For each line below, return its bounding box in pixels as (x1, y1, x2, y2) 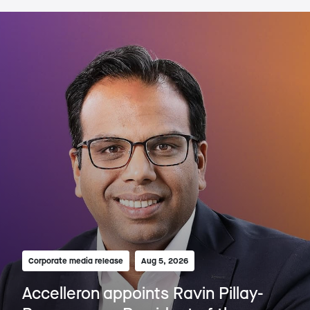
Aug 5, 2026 (141, 255, 188, 266)
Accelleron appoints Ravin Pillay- (22, 282, 264, 302)
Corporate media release (28, 255, 123, 266)
